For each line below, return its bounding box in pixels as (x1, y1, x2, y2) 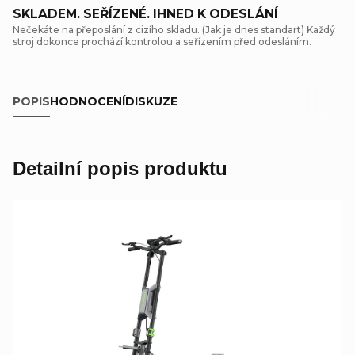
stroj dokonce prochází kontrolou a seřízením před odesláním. (13, 35, 311, 48)
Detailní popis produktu (13, 157, 227, 179)
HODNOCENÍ (50, 94, 125, 109)
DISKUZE (125, 94, 177, 109)
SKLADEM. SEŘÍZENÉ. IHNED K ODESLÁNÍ (13, 6, 278, 21)
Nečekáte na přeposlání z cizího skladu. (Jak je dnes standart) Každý (13, 23, 335, 36)
